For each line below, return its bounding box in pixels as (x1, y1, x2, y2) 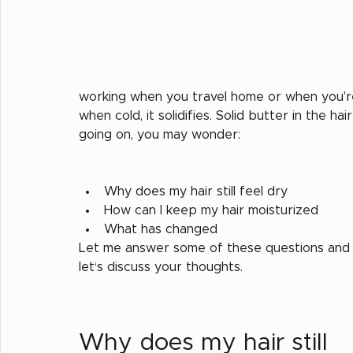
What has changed (104, 222, 217, 236)
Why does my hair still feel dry (104, 184, 288, 198)
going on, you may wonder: (79, 128, 240, 141)
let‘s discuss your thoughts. (79, 260, 247, 273)
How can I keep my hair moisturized (104, 203, 318, 217)
